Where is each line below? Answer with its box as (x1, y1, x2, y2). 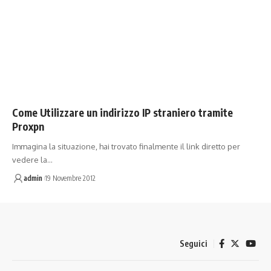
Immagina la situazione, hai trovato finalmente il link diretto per (12, 142, 240, 151)
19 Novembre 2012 (44, 174, 96, 183)
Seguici (180, 238, 207, 249)
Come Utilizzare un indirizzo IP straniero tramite (12, 106, 233, 119)
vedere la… (12, 155, 53, 165)
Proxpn (12, 120, 44, 133)
